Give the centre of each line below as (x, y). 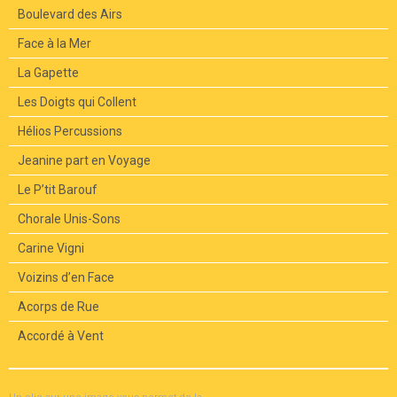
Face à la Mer (54, 44)
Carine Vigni (51, 249)
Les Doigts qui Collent (77, 102)
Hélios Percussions (70, 132)
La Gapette (48, 73)
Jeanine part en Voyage (84, 161)
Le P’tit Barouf (58, 190)
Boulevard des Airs (70, 15)
